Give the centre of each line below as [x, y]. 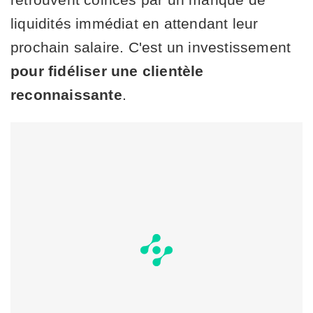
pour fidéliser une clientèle [107, 71]
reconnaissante [66, 94]
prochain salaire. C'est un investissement [151, 47]
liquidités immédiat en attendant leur [134, 23]
